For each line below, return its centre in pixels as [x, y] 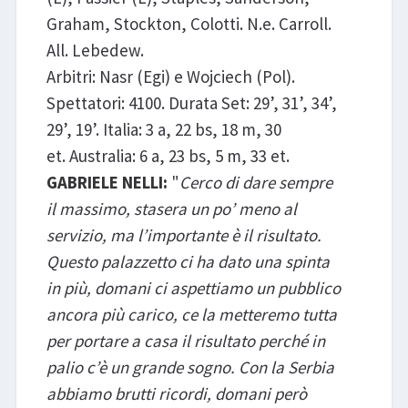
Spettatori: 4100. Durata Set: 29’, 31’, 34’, [191, 102]
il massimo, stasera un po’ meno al [171, 208]
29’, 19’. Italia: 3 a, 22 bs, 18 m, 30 [163, 129]
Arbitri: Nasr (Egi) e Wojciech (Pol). [170, 76]
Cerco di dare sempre [255, 182]
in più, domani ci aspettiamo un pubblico [193, 287]
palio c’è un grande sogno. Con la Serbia [190, 367]
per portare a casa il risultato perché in [185, 340]
